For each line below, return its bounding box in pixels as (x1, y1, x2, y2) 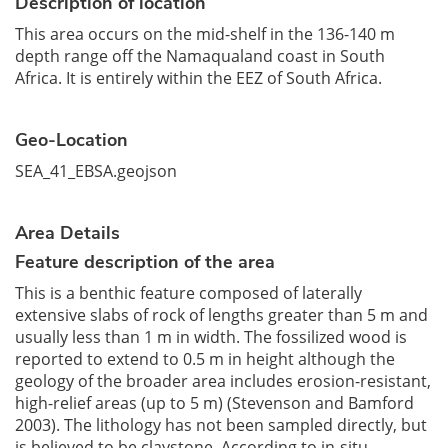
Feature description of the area (15, 250, 275, 274)
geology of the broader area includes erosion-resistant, (15, 370, 431, 392)
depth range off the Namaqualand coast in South (15, 45, 385, 67)
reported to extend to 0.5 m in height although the (15, 348, 395, 370)
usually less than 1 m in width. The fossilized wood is (15, 326, 407, 348)
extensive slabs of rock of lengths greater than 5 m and (15, 304, 428, 326)
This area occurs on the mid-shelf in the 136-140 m (15, 23, 395, 45)
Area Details (15, 221, 120, 245)
